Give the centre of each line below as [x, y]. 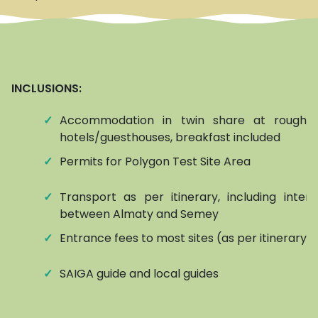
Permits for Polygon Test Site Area [155, 162]
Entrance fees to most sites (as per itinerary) [186, 238]
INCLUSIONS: [46, 89]
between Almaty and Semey [139, 214]
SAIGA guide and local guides [139, 274]
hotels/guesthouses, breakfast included [170, 138]
